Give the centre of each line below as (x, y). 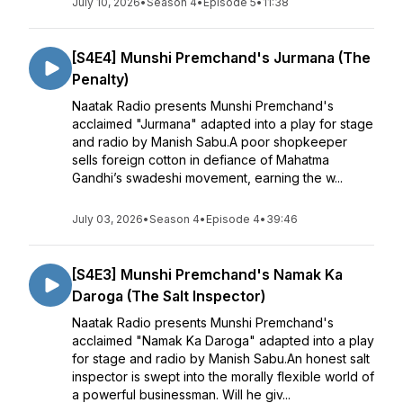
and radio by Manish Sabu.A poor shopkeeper (210, 142)
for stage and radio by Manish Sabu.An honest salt (221, 358)
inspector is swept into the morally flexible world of (223, 376)
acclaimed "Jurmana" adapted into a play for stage (223, 124)
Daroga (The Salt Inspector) (169, 296)
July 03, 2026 (107, 219)
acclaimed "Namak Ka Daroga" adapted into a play (223, 340)
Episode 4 (233, 219)
